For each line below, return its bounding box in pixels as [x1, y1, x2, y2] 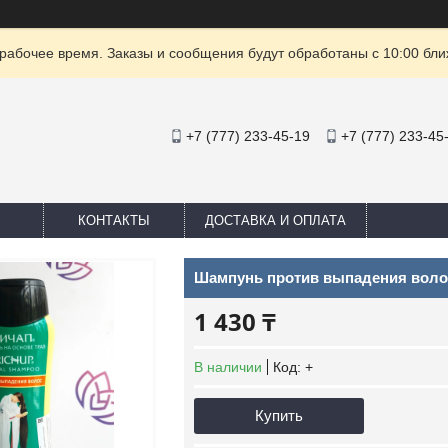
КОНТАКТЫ [78, 213, 150, 228]
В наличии [194, 359, 262, 375]
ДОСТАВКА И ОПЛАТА [205, 213, 346, 228]
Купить [255, 407, 303, 424]
